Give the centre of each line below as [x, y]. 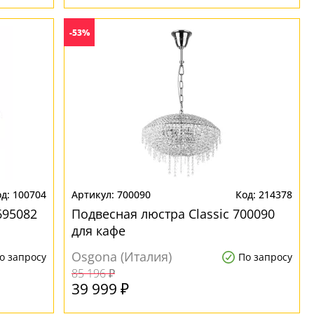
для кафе [99, 231]
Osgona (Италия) [122, 257]
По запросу [265, 257]
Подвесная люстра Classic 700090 [173, 214]
